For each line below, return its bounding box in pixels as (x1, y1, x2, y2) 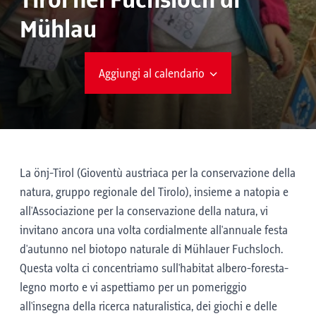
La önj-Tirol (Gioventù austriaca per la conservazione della (20, 167, 296, 180)
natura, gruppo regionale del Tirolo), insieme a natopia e (20, 186, 288, 199)
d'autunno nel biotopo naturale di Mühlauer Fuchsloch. (20, 243, 283, 256)
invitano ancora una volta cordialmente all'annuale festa (20, 224, 288, 237)
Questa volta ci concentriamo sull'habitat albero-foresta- (20, 262, 288, 275)
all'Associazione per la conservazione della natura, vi (20, 205, 268, 218)
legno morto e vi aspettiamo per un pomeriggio (20, 281, 247, 294)
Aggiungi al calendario (98, 67, 205, 80)
